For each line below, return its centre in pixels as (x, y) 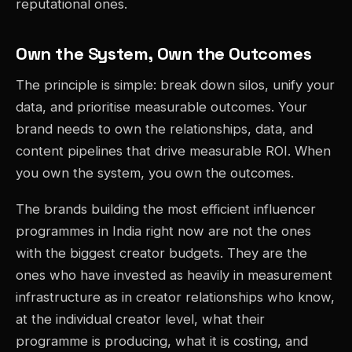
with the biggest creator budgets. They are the (161, 253)
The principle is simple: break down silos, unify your (175, 85)
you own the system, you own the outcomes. (155, 173)
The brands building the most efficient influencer (166, 209)
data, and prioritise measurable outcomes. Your (161, 107)
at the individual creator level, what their (140, 319)
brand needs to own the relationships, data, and (164, 129)
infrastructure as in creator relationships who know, (175, 297)
